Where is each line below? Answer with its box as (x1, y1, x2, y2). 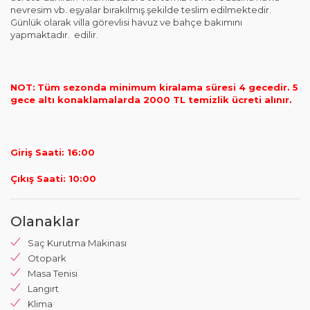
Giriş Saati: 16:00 (10, 147, 95, 158)
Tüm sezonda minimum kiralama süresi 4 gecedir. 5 (37, 82, 298, 93)
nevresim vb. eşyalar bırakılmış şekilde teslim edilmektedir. (10, 4, 271, 15)
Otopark (28, 253, 66, 264)
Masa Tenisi (28, 268, 77, 279)
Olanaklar (10, 213, 80, 230)
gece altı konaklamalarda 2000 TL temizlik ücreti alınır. (10, 94, 292, 105)
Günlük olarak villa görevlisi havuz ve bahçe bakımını (10, 17, 242, 28)
